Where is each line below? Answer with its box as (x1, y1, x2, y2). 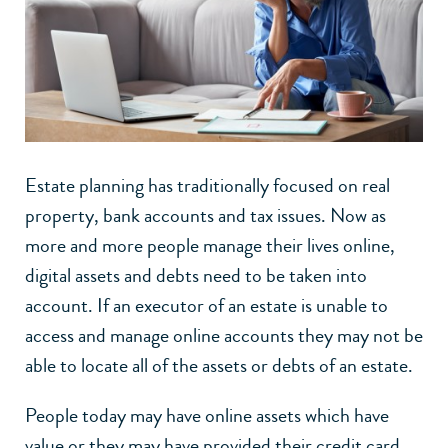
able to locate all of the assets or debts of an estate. (25, 350, 413, 380)
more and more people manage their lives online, (25, 230, 395, 260)
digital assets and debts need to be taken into (25, 260, 367, 290)
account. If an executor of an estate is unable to (25, 290, 388, 320)
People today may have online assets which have (25, 400, 389, 430)
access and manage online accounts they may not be (25, 320, 423, 350)
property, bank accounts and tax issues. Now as (25, 200, 386, 230)
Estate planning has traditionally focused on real (25, 170, 390, 200)
